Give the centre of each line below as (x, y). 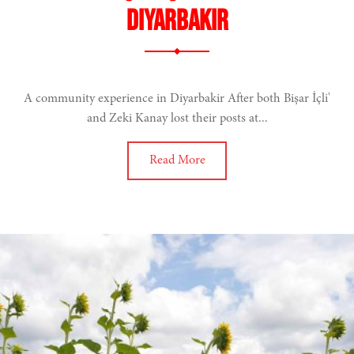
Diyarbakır (177, 22)
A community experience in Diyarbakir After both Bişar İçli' (177, 99)
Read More (177, 161)
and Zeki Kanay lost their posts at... (177, 119)
